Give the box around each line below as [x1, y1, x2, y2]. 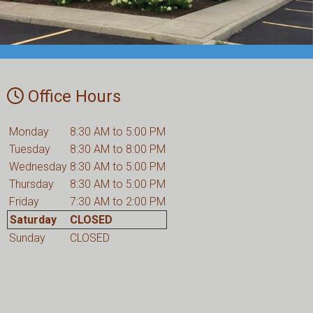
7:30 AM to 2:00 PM [70, 194, 166, 208]
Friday [9, 194, 39, 208]
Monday [9, 124, 49, 138]
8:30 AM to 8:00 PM [70, 142, 166, 156]
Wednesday [9, 159, 67, 173]
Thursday [9, 177, 54, 191]
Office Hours [24, 86, 121, 106]
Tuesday [9, 142, 50, 156]
